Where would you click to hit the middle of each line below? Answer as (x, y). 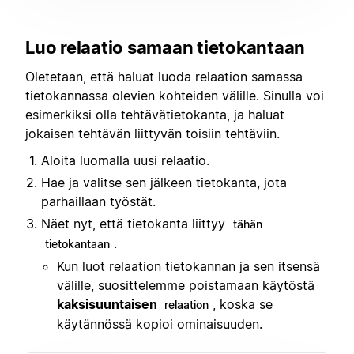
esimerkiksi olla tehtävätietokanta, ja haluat (155, 114)
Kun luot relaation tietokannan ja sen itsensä (188, 267)
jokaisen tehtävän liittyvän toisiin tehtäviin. (153, 133)
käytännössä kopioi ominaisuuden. (160, 324)
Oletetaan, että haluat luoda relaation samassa (164, 76)
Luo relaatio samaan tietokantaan (165, 48)
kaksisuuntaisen (107, 305)
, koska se (243, 305)
